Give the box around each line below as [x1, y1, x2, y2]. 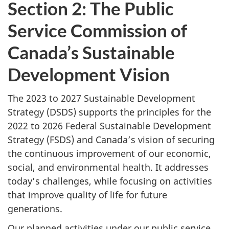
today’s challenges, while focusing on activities [8, 174, 212, 187]
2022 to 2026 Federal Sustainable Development [8, 119, 211, 132]
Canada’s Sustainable [8, 41, 175, 63]
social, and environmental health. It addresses [8, 161, 209, 173]
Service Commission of [8, 19, 187, 41]
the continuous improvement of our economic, [8, 147, 211, 159]
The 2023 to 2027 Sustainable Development [8, 91, 195, 104]
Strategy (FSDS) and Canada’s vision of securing [8, 133, 215, 146]
